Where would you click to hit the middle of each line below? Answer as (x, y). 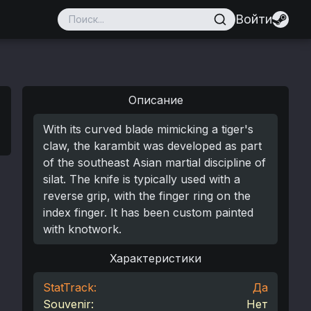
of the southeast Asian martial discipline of (154, 162)
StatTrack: (70, 287)
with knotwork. (82, 229)
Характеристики (155, 258)
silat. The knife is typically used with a (142, 179)
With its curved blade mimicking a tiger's (148, 129)
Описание (155, 100)
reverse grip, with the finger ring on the (147, 196)
